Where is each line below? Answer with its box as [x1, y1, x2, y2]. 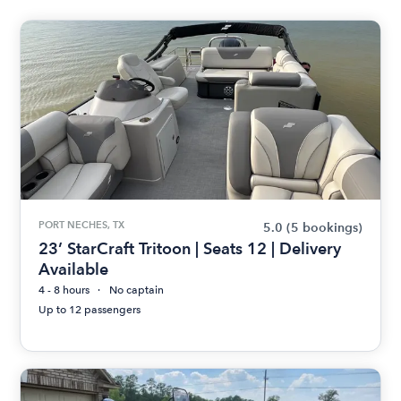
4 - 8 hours [38, 284, 90, 296]
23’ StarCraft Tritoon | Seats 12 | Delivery [38, 239, 342, 258]
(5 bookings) [286, 220, 363, 235]
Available [38, 260, 109, 278]
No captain [109, 284, 165, 296]
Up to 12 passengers [38, 303, 141, 316]
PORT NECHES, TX [38, 218, 125, 231]
